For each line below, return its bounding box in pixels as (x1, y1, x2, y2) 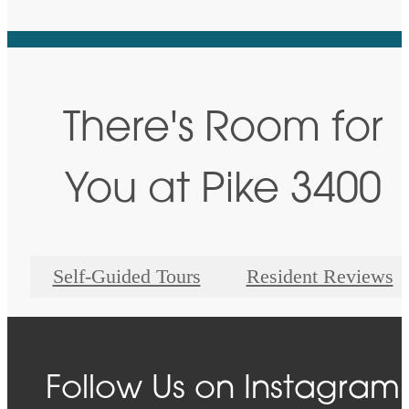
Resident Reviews (246, 265, 393, 288)
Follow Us (46, 373, 194, 406)
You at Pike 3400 (64, 170, 382, 212)
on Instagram (194, 373, 400, 406)
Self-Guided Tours (52, 265, 201, 288)
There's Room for (63, 109, 383, 151)
